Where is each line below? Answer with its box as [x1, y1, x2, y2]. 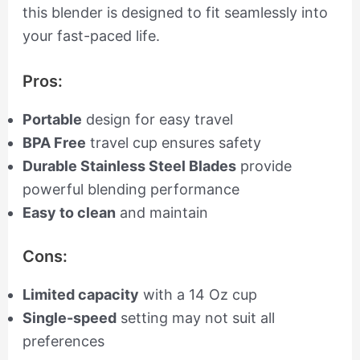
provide [235, 157, 292, 174]
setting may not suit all [116, 309, 275, 326]
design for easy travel [81, 110, 233, 128]
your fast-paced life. [22, 27, 160, 44]
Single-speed [22, 309, 117, 326]
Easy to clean [22, 203, 116, 221]
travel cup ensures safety [85, 133, 261, 151]
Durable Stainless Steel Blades [22, 157, 236, 174]
